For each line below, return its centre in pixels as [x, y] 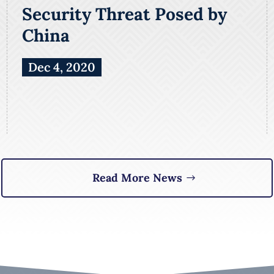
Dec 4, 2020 [61, 67]
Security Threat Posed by [124, 14]
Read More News [137, 177]
